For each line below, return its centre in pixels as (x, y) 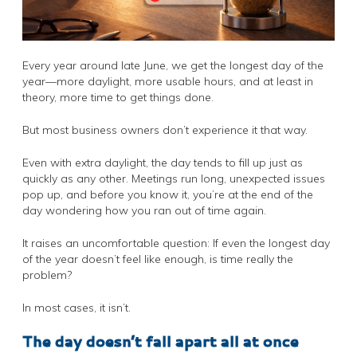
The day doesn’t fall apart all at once (161, 341)
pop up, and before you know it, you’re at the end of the (168, 195)
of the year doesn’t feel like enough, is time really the (158, 259)
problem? (47, 275)
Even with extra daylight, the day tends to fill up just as (163, 163)
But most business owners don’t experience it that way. (165, 130)
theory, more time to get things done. (118, 98)
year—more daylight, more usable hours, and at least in (168, 82)
